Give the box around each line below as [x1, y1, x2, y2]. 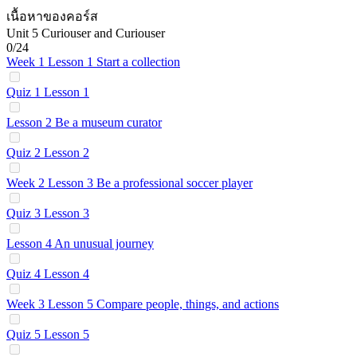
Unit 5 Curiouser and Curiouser [6, 26, 165, 40]
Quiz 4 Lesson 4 [6, 267, 89, 280]
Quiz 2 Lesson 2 [6, 146, 89, 159]
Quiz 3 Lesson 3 [6, 206, 89, 220]
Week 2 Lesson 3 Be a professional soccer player [6, 176, 253, 190]
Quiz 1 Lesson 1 [6, 85, 89, 99]
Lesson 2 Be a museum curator [6, 116, 162, 129]
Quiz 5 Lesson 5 [6, 328, 89, 341]
